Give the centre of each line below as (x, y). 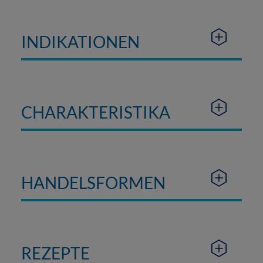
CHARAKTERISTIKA (95, 112)
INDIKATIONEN (80, 42)
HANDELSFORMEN (93, 183)
